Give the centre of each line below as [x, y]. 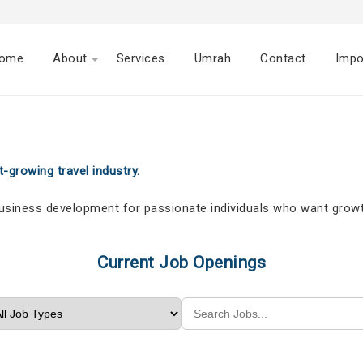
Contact [283, 59]
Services [141, 59]
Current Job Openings [181, 263]
